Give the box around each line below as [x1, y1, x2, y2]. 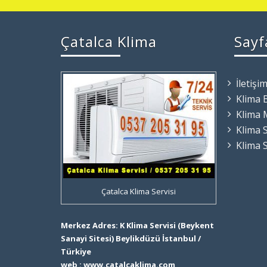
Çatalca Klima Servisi [101, 185, 176, 197]
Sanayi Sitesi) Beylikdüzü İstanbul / [61, 233, 201, 244]
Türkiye [61, 246, 91, 257]
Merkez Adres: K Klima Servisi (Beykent [61, 220, 214, 231]
